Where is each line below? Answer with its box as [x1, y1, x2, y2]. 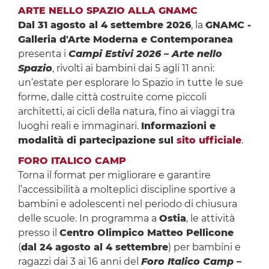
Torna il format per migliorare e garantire [17, 169, 211, 181]
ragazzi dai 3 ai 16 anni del [17, 256, 141, 268]
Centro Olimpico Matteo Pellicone [59, 227, 234, 239]
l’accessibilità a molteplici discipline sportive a [17, 184, 235, 196]
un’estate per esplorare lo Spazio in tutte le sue [17, 77, 243, 89]
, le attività [186, 213, 235, 225]
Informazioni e [141, 120, 216, 132]
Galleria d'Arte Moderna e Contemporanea [17, 34, 233, 46]
